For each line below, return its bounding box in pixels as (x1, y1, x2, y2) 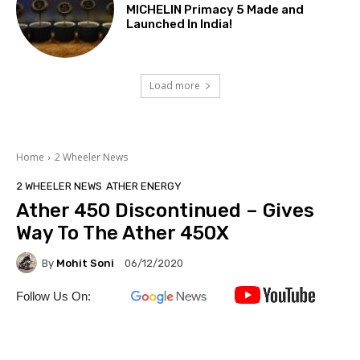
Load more (149, 79, 200, 93)
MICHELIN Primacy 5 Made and (126, 2, 305, 17)
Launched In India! (126, 16, 233, 31)
